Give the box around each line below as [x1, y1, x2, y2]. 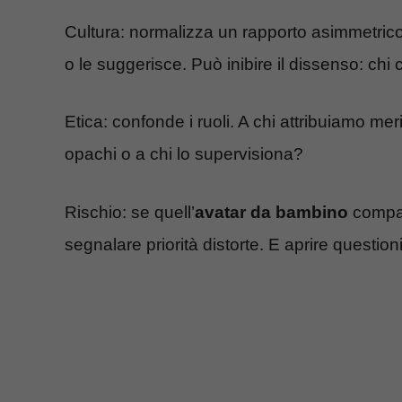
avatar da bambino [195, 202, 348, 222]
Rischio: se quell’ [65, 202, 195, 222]
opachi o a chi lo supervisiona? [65, 144, 303, 164]
